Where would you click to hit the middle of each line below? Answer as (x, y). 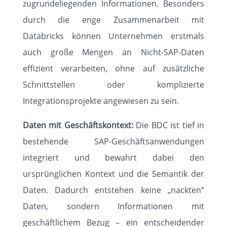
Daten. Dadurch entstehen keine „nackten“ (113, 190)
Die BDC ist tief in (170, 125)
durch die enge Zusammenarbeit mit (113, 20)
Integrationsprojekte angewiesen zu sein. (101, 101)
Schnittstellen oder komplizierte (113, 85)
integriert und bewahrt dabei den (113, 158)
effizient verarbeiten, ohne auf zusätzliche (113, 68)
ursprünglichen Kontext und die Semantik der (113, 174)
